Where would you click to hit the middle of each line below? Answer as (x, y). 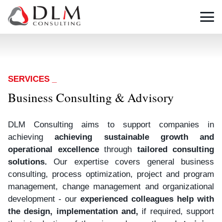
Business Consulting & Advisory (91, 97)
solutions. (28, 162)
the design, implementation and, (73, 211)
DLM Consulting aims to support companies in (111, 125)
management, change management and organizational (111, 187)
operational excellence (56, 149)
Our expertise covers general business (131, 162)
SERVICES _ (32, 79)
